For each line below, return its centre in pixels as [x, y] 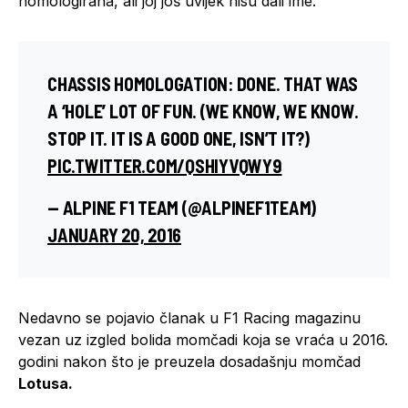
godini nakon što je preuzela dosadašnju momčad [189, 361]
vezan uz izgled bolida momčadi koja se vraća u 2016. [203, 339]
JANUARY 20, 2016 [114, 235]
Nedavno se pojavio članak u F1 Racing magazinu [189, 317]
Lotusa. [46, 383]
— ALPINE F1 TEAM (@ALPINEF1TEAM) [182, 207]
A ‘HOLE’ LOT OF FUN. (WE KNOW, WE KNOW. [203, 111]
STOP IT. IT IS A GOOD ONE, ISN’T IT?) [178, 138]
